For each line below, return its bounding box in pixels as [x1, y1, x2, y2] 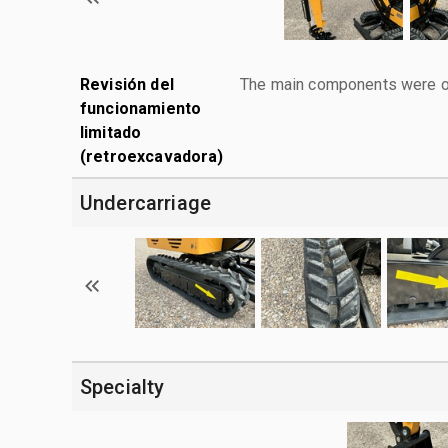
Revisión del [80, 74, 174, 94]
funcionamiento [80, 98, 202, 118]
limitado [80, 122, 142, 142]
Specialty [80, 374, 165, 399]
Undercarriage [80, 190, 211, 215]
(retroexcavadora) [80, 146, 224, 166]
